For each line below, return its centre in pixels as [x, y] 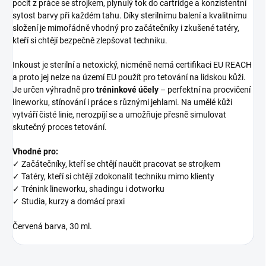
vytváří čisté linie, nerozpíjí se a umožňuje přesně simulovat [119, 114]
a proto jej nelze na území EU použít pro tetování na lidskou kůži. [129, 77]
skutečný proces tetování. [60, 127]
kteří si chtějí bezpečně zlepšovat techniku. [90, 40]
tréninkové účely [127, 89]
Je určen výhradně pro [54, 89]
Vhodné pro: [35, 151]
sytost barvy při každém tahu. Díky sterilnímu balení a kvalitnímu [130, 15]
